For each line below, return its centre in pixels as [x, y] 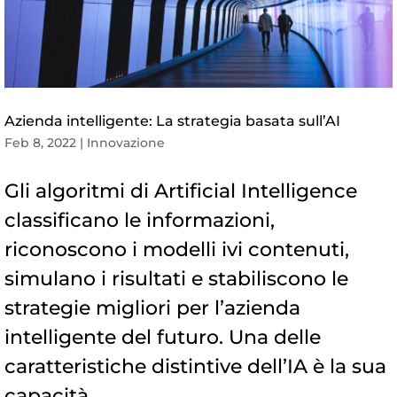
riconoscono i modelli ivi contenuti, [177, 249]
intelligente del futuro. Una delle [163, 337]
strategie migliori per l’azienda [152, 307]
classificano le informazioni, [140, 220]
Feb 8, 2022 [40, 142]
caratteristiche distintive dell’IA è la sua [195, 366]
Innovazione [126, 142]
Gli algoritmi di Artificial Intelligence [181, 191]
